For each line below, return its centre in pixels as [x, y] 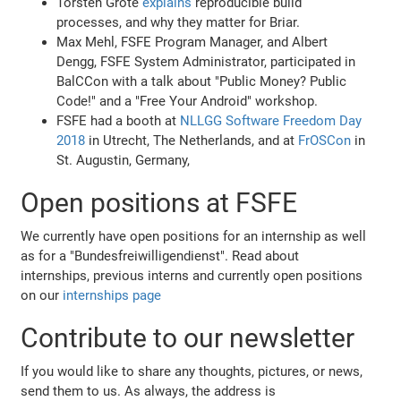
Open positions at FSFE [159, 203]
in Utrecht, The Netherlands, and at [192, 141]
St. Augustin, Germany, [124, 161]
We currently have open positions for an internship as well [194, 237]
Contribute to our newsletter [188, 338]
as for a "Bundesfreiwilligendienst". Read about [160, 256]
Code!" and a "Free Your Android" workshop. [188, 102]
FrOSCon [325, 141]
